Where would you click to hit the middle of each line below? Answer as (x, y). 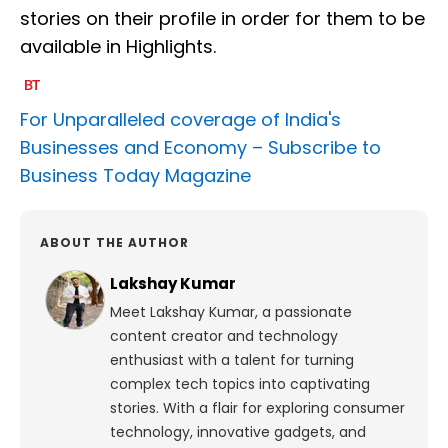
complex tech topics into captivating (240, 383)
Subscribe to (324, 147)
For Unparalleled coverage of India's (180, 119)
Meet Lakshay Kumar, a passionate (231, 311)
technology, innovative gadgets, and (238, 431)
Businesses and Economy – (144, 147)
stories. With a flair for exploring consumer (257, 407)
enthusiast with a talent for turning (232, 359)
